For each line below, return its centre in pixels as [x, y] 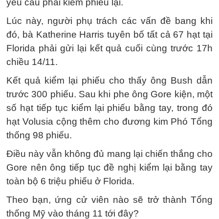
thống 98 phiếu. [39, 135]
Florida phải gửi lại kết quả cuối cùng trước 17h [109, 48]
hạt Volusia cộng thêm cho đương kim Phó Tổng [109, 121]
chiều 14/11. [32, 62]
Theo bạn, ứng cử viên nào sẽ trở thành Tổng [109, 200]
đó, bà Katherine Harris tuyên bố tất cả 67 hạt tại [109, 34]
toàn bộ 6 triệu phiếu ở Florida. [70, 181]
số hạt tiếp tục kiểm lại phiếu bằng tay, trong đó [109, 108]
